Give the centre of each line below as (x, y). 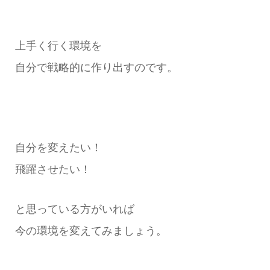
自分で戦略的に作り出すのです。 (96, 67)
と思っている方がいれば (74, 209)
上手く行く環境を (58, 46)
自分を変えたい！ (58, 147)
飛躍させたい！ (53, 169)
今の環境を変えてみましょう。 (91, 231)
